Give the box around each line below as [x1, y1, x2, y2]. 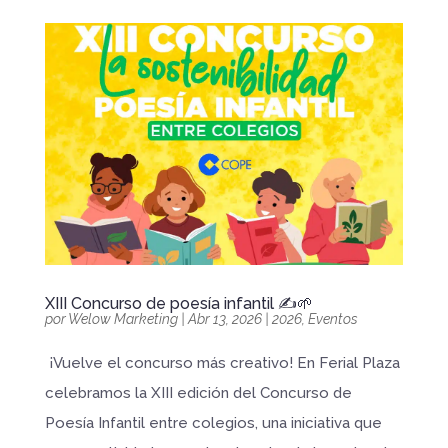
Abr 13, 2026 [187, 310, 262, 327]
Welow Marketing [67, 310, 178, 327]
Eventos [307, 310, 358, 327]
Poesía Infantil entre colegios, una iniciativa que [44, 413, 382, 432]
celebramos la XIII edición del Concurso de [44, 383, 352, 402]
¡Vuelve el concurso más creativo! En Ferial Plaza [44, 353, 400, 372]
